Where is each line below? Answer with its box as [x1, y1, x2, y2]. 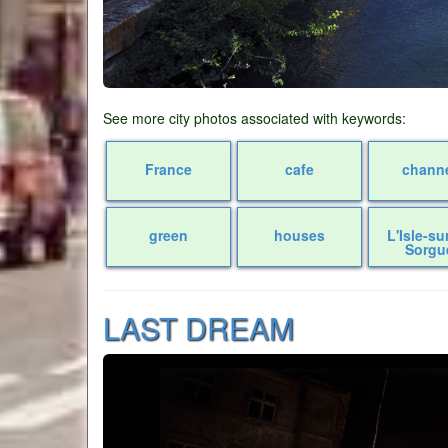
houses [273, 225, 325, 246]
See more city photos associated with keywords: [103, 108, 406, 129]
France [144, 159, 192, 180]
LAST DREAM [103, 306, 294, 350]
